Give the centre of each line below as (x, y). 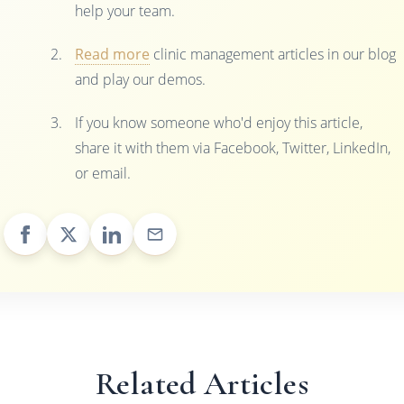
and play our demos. (141, 80)
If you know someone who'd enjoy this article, (219, 123)
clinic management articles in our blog (273, 55)
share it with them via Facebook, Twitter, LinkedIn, (233, 148)
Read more (113, 55)
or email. (103, 174)
